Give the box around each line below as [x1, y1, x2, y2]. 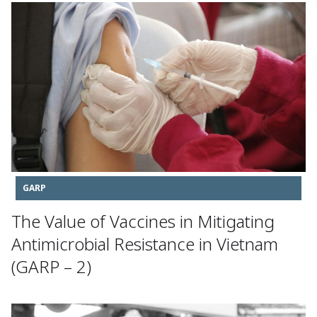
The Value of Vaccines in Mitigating [11, 209, 275, 234]
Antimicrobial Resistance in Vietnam [11, 232, 278, 256]
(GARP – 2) [11, 255, 91, 279]
